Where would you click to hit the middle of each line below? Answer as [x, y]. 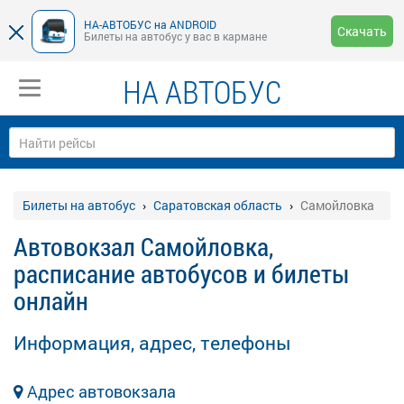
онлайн [51, 301]
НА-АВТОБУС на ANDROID [150, 24]
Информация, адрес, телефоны [152, 343]
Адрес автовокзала [101, 391]
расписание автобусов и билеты [181, 274]
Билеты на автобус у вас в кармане [175, 36]
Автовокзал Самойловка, [143, 247]
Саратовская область [218, 205]
